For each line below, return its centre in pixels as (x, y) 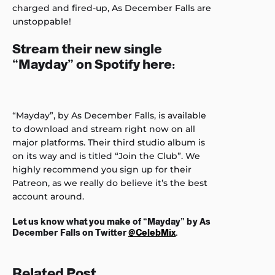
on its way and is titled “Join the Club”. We (106, 156)
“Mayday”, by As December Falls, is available (109, 115)
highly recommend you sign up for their (102, 169)
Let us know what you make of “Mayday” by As (111, 221)
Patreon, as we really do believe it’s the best (110, 183)
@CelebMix (152, 232)
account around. (48, 196)
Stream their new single (87, 48)
